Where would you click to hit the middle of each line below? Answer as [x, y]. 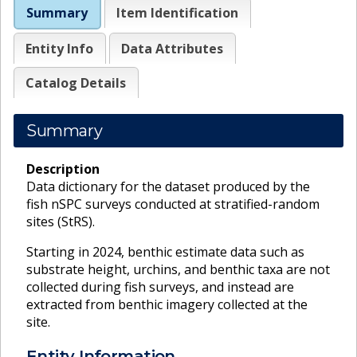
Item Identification [178, 12]
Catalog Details [76, 82]
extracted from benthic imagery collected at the [167, 304]
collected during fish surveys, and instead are [160, 286]
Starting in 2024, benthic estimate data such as [165, 251]
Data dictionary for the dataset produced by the [168, 186]
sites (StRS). [61, 221]
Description [63, 169]
